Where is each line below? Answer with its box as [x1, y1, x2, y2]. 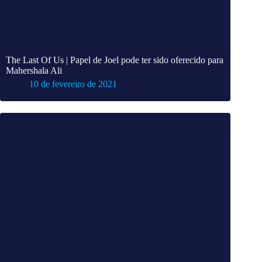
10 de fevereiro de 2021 [29, 78, 117, 89]
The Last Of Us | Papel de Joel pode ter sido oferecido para [6, 54, 223, 65]
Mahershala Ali [6, 65, 62, 75]
